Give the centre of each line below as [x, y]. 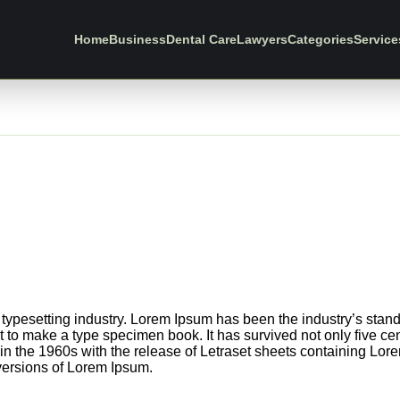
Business [137, 39]
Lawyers [262, 39]
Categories [321, 39]
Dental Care [201, 39]
